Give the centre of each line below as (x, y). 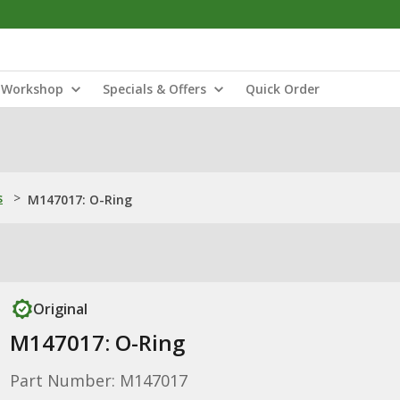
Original (60, 309)
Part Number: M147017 (98, 380)
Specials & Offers (154, 89)
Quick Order (283, 89)
